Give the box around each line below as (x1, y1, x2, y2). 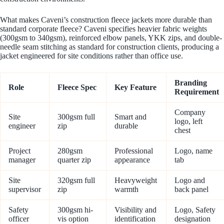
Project (8, 146, 30, 155)
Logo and (174, 176, 205, 185)
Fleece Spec (57, 83, 96, 92)
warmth (114, 185, 138, 194)
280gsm (57, 146, 82, 155)
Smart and (114, 112, 146, 121)
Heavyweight (114, 176, 157, 185)
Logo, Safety (174, 205, 215, 214)
